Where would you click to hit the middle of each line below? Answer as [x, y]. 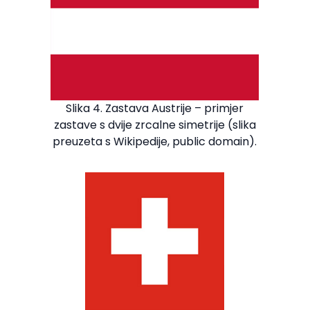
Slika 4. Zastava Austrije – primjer [155, 109]
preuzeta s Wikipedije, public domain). [155, 142]
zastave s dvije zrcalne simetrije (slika [155, 125]
